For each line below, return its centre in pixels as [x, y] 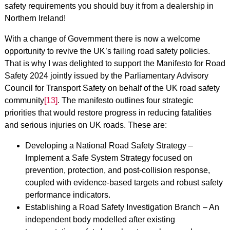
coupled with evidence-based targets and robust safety [124, 182]
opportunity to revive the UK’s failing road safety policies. [107, 51]
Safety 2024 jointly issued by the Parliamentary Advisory [106, 75]
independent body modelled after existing [100, 219]
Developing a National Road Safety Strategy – [109, 145]
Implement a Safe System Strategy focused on [109, 158]
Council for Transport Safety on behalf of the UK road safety [112, 88]
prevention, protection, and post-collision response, [117, 170]
